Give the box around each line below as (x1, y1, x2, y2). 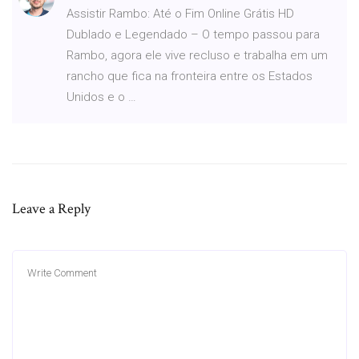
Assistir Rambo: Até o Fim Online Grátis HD (67, 6, 294, 21)
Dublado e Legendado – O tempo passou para (67, 26, 320, 42)
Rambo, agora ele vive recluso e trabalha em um (67, 47, 328, 63)
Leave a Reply (12, 199, 91, 218)
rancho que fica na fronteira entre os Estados (67, 68, 313, 83)
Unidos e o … (67, 89, 136, 104)
